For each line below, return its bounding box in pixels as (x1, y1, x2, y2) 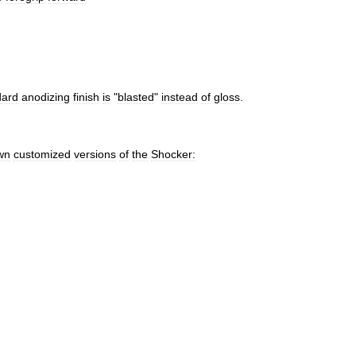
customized (14, 148, 71, 161)
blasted (118, 91, 154, 103)
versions (74, 148, 116, 161)
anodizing (21, 91, 70, 103)
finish (73, 91, 99, 103)
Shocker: (151, 148, 195, 161)
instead (161, 91, 198, 103)
